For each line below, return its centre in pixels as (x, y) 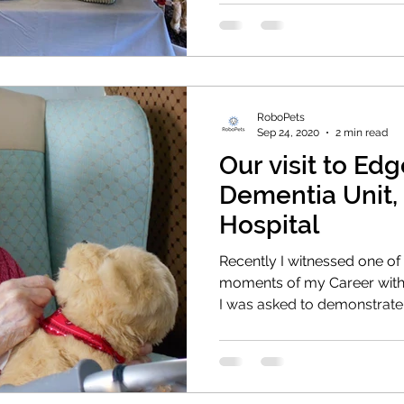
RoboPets (281, 118)
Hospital (269, 225)
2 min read (362, 132)
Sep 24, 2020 (288, 132)
